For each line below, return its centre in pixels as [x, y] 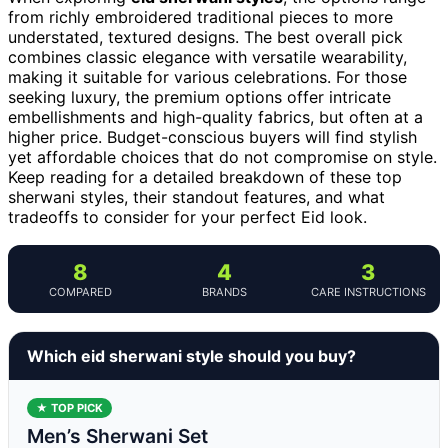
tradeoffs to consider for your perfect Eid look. [187, 216]
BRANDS [224, 291]
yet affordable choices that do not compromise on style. [222, 156]
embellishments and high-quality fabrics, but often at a [215, 116]
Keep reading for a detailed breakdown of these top [205, 176]
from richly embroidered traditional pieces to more [200, 16]
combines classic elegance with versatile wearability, [207, 56]
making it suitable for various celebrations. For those [207, 76]
